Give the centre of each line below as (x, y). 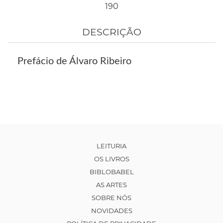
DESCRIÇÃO (111, 32)
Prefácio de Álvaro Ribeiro (74, 61)
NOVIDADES (111, 211)
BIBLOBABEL (111, 172)
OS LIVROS (111, 159)
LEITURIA (111, 146)
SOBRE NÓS (111, 198)
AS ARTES (111, 185)
